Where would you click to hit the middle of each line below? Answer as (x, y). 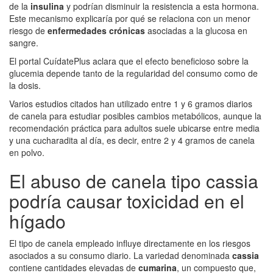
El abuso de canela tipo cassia (134, 180)
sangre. (24, 42)
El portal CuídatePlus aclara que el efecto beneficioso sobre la (129, 61)
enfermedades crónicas (96, 30)
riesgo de (28, 30)
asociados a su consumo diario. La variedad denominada (121, 255)
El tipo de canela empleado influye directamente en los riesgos (130, 243)
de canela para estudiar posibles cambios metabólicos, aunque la (135, 115)
